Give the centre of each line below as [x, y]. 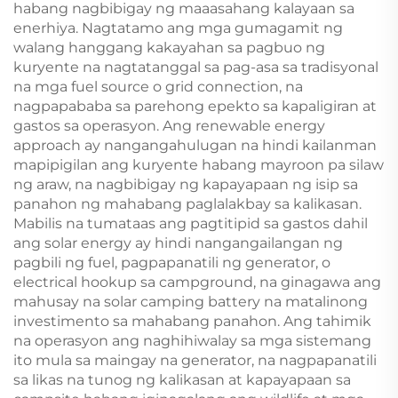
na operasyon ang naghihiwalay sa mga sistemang [192, 340]
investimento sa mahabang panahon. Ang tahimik [192, 321]
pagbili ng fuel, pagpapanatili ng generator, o [172, 262]
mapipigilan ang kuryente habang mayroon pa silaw [199, 164]
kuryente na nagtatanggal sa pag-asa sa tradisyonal [196, 67]
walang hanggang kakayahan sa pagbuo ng [169, 47]
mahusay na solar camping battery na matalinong [191, 301]
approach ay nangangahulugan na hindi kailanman [195, 145]
